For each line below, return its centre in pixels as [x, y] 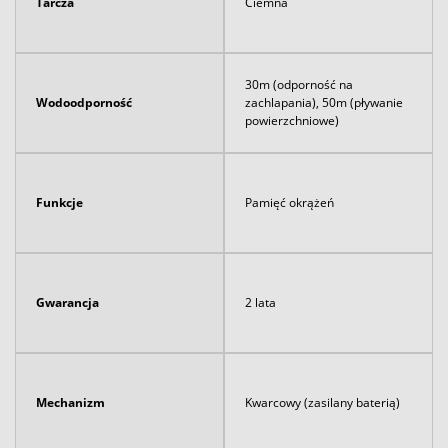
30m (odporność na [299, 84]
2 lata [260, 302]
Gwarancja [67, 302]
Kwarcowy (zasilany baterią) [322, 402]
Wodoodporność [84, 102]
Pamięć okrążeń [289, 202]
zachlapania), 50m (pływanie [324, 102]
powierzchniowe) [292, 120]
